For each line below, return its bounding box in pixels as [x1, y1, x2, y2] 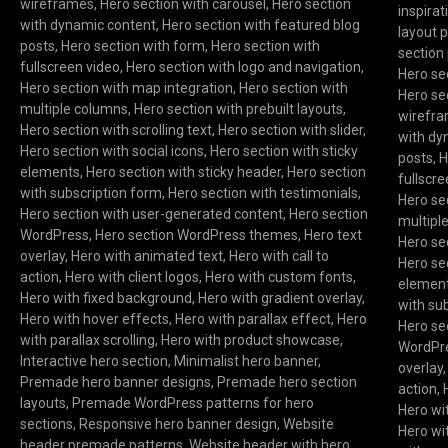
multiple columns [19, 101, 128, 118]
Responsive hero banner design [78, 416, 277, 433]
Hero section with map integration [19, 80, 233, 97]
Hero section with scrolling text [19, 122, 212, 139]
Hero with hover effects [19, 311, 169, 328]
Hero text [303, 227, 362, 244]
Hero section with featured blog [161, 17, 360, 34]
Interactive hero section [19, 353, 168, 370]
